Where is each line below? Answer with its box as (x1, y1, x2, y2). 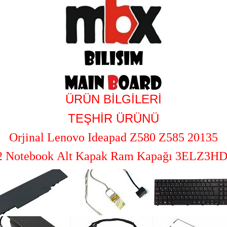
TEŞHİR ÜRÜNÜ (68, 111, 159, 126)
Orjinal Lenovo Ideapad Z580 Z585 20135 (9, 131, 218, 144)
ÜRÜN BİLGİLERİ (65, 92, 162, 106)
